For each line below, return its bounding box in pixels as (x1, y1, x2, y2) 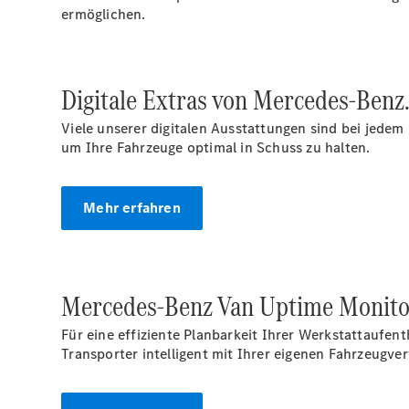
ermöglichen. (61, 5, 146, 24)
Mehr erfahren (83, 198, 181, 217)
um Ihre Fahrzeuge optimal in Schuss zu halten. (61, 138, 371, 157)
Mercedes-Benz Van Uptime (61, 287, 340, 326)
